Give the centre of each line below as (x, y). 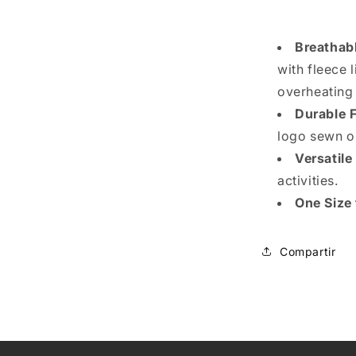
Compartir (308, 251)
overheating (315, 91)
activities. (308, 180)
